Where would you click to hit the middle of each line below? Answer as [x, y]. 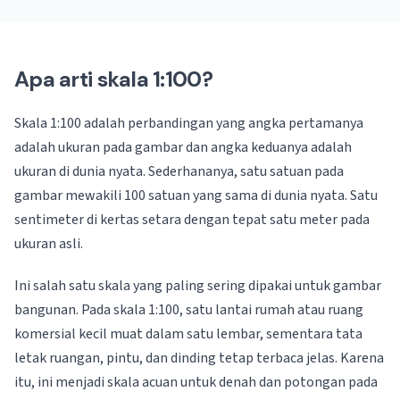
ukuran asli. [49, 244]
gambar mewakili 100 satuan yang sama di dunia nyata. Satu [196, 196]
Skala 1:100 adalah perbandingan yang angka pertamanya [189, 123]
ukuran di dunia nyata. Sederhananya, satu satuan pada [179, 171]
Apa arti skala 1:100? [113, 79]
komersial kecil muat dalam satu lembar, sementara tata [188, 334]
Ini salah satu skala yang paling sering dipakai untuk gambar [198, 286]
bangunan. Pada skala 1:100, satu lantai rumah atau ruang [189, 310]
